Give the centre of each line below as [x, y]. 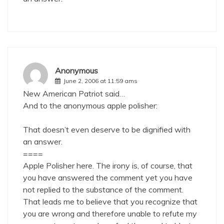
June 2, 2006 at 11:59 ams [100, 81]
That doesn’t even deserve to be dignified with [107, 129]
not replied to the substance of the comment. [103, 189]
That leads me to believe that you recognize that [110, 201]
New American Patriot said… [74, 93]
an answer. [43, 141]
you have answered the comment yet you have [108, 177]
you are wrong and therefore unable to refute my [110, 213]
